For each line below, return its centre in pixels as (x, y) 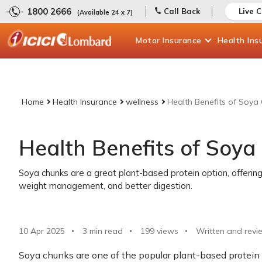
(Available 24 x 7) (105, 12)
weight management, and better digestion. (106, 186)
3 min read (103, 231)
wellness (142, 102)
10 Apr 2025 (42, 231)
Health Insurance (85, 102)
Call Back (182, 11)
